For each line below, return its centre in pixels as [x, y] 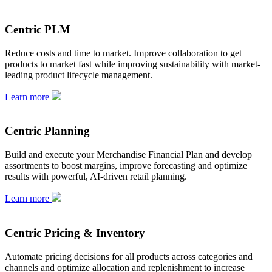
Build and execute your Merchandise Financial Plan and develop [128, 155]
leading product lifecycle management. [79, 75]
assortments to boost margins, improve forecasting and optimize [126, 166]
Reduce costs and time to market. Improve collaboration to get [123, 53]
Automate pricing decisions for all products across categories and [129, 256]
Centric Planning [47, 131]
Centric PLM [38, 30]
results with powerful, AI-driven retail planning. [96, 177]
